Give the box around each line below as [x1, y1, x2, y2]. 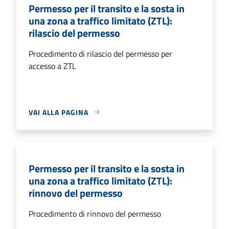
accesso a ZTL [29, 59, 76, 72]
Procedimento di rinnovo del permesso [29, 207, 161, 220]
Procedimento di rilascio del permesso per [29, 47, 172, 60]
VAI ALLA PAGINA [29, 106, 88, 118]
